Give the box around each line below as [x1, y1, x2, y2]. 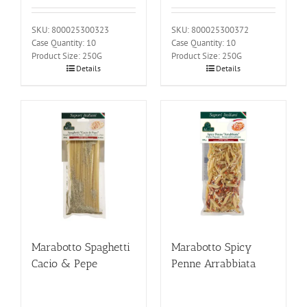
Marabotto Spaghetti [32, 241, 130, 254]
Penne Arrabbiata [171, 257, 256, 271]
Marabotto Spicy [171, 241, 251, 254]
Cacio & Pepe [32, 257, 97, 271]
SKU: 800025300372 [171, 24, 249, 36]
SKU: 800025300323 [32, 24, 109, 36]
